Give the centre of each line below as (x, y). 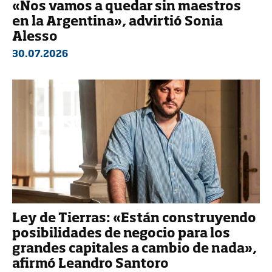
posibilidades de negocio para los (121, 234)
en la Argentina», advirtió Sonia (117, 22)
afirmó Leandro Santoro (90, 264)
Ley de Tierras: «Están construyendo (134, 219)
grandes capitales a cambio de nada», (134, 249)
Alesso (35, 37)
